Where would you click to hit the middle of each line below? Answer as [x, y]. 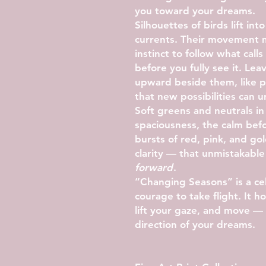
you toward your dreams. [195, 10]
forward [154, 167]
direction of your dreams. [195, 224]
